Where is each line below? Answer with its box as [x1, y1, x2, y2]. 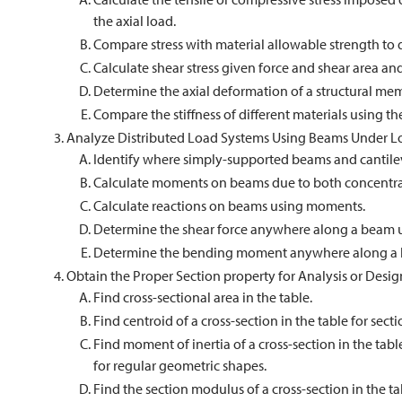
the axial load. [93, 12, 176, 30]
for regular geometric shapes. [93, 356, 267, 374]
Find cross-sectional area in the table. [93, 288, 312, 306]
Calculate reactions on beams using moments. [93, 197, 365, 214]
